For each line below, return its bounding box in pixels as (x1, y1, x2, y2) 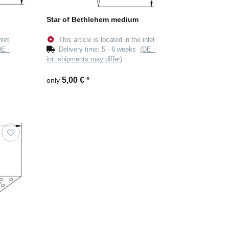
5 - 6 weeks (102, 45, 141, 54)
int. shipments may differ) (47, 55, 122, 63)
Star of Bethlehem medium (47, 15, 139, 24)
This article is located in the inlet (59, 36, 155, 44)
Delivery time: (59, 45, 102, 54)
